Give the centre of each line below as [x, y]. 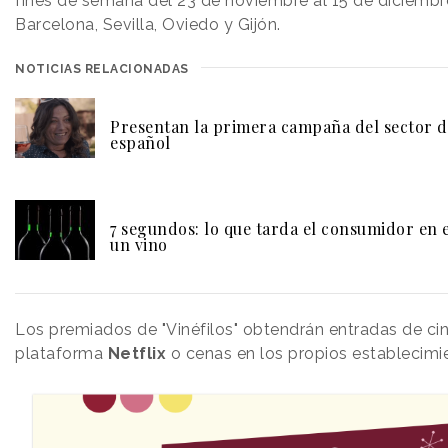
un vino [139, 245]
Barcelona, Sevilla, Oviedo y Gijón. [150, 25]
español [140, 143]
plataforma [61, 354]
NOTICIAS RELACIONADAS [102, 69]
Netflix [139, 354]
